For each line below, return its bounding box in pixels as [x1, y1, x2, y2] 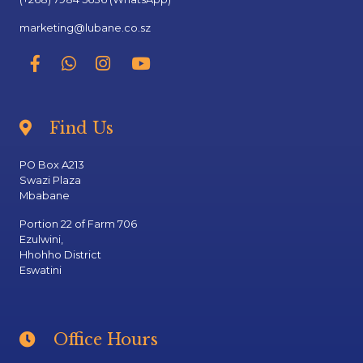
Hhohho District [19, 249, 101, 261]
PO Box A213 [19, 159, 84, 171]
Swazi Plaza [19, 174, 81, 186]
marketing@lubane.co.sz [19, 22, 151, 34]
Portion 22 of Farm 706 [19, 218, 137, 230]
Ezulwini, [19, 233, 63, 246]
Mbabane [19, 190, 70, 202]
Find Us [45, 118, 113, 138]
